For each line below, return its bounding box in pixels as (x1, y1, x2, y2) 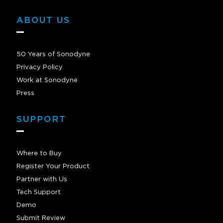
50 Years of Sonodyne (16, 51, 90, 58)
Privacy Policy (16, 64, 63, 71)
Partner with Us (16, 176, 67, 183)
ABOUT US (16, 16, 70, 25)
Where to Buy (16, 150, 62, 157)
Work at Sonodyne (16, 77, 78, 84)
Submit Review (16, 215, 65, 222)
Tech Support (16, 189, 61, 196)
